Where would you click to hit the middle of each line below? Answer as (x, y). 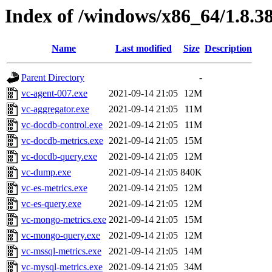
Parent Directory (53, 78)
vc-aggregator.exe (55, 109)
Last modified (143, 49)
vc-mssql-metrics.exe (61, 251)
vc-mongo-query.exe (61, 236)
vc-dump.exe (46, 172)
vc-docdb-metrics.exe (62, 141)
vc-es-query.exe (51, 204)
